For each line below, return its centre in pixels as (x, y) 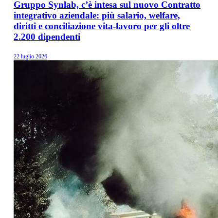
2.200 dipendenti (47, 37)
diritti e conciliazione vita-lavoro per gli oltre (102, 26)
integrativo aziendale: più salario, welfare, (97, 16)
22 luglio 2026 (30, 57)
